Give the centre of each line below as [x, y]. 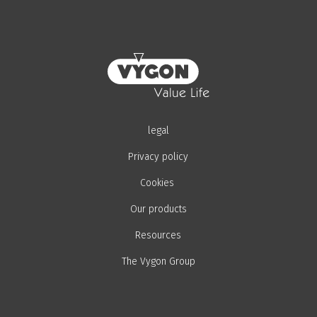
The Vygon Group [158, 261]
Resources [158, 235]
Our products [158, 209]
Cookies [157, 183]
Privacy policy [158, 156]
